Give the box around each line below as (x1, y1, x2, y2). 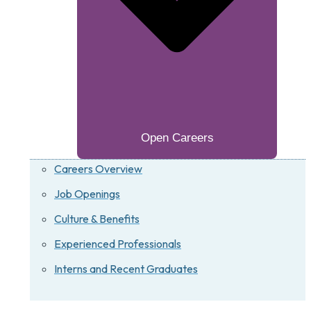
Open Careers (140, 131, 214, 144)
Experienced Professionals (54, 236, 181, 251)
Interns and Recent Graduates (54, 261, 198, 276)
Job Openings (54, 186, 120, 201)
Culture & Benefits (54, 211, 140, 226)
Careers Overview (54, 161, 142, 176)
